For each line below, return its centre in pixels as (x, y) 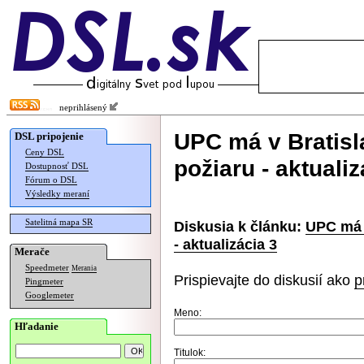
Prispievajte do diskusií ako (264, 280)
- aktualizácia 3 (225, 244)
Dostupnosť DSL (57, 166)
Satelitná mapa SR (59, 222)
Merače (32, 251)
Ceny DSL (45, 152)
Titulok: (190, 353)
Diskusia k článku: (238, 226)
